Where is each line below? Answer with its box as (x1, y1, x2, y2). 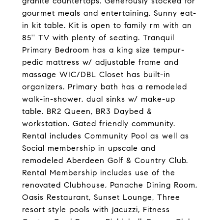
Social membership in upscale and (22, 143, 156, 153)
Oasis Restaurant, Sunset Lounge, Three (22, 192, 180, 202)
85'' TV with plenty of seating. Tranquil (22, 33, 174, 42)
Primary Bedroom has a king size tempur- (22, 45, 185, 55)
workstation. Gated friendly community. (22, 119, 175, 128)
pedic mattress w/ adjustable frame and (22, 57, 179, 67)
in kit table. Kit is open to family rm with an (22, 21, 192, 30)
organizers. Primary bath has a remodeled (22, 82, 187, 91)
